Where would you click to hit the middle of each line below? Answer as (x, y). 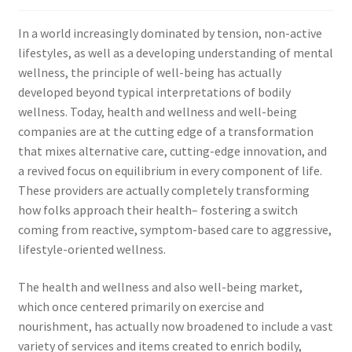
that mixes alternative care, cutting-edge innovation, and (172, 151)
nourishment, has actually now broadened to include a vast (175, 326)
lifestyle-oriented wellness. (92, 249)
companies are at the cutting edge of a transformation (165, 132)
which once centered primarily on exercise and (141, 307)
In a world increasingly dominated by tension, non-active (170, 33)
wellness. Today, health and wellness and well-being (157, 112)
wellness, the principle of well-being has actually (149, 73)
